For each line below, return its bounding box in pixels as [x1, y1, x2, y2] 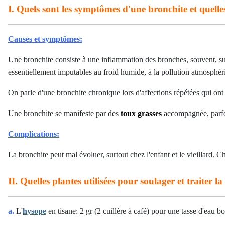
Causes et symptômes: [8, 35, 82, 43]
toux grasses [121, 109, 162, 118]
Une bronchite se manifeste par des [8, 109, 121, 118]
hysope [23, 207, 46, 215]
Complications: [8, 130, 59, 138]
